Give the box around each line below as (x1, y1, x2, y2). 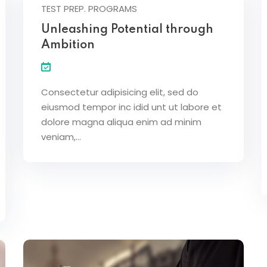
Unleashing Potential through (41, 23, 213, 36)
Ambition (41, 39, 95, 51)
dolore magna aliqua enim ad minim (41, 115, 201, 128)
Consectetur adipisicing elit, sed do (41, 85, 198, 98)
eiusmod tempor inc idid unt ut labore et (41, 100, 222, 113)
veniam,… (41, 130, 81, 143)
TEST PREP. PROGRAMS (41, 2, 137, 15)
